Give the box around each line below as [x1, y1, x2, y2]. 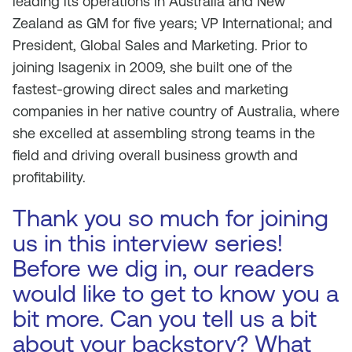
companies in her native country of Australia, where [13, 103, 339, 119]
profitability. [13, 169, 86, 185]
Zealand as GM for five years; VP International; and [13, 15, 332, 31]
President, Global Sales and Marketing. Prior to [13, 37, 307, 53]
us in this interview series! [13, 229, 283, 257]
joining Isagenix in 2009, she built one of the [13, 59, 292, 75]
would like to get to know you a [13, 280, 339, 307]
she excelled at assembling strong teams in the [13, 125, 315, 141]
